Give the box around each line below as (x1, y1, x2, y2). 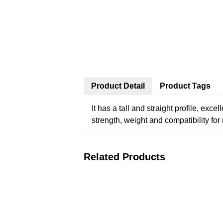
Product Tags (160, 82, 211, 90)
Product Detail (91, 82, 145, 90)
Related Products (84, 151, 165, 162)
